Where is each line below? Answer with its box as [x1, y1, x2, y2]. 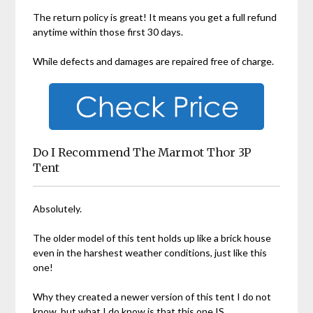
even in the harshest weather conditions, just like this [33, 247, 268, 259]
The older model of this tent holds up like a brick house [33, 232, 272, 245]
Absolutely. [33, 203, 82, 215]
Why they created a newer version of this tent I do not [33, 291, 272, 303]
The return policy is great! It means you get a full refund [33, 11, 277, 24]
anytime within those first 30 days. [33, 26, 184, 38]
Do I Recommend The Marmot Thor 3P [33, 145, 252, 160]
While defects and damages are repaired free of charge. [33, 55, 275, 68]
